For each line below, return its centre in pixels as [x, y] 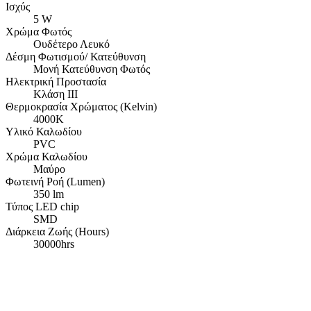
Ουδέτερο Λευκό [72, 44]
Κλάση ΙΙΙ [56, 94]
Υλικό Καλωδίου [44, 132]
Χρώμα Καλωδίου [47, 157]
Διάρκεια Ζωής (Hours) [57, 232]
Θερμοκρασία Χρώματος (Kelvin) [81, 107]
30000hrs [54, 244]
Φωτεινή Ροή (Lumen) [55, 182]
